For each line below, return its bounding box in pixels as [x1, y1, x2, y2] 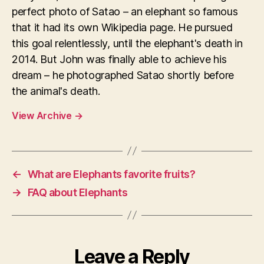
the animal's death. [12, 84, 100, 97]
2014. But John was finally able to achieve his [12, 52, 227, 65]
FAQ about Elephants [27, 186, 128, 199]
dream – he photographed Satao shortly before [12, 68, 235, 81]
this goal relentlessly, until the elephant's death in [12, 37, 243, 49]
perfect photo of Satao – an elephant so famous [12, 5, 238, 18]
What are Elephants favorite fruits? [27, 167, 196, 180]
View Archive [12, 109, 74, 121]
